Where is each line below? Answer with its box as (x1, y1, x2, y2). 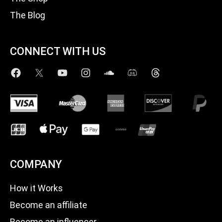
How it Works (10, 183, 63, 194)
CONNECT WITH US (10, 45, 106, 58)
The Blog (10, 10, 45, 21)
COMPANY (10, 158, 62, 171)
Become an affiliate (10, 200, 87, 211)
